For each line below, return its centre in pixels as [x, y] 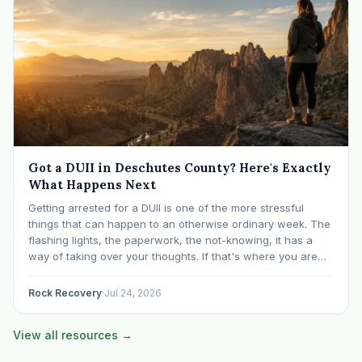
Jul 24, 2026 [133, 293]
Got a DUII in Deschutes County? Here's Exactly [180, 167]
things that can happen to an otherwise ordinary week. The [179, 223]
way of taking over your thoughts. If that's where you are [173, 256]
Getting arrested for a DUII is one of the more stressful [166, 207]
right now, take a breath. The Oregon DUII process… [160, 272]
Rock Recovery [65, 293]
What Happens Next [92, 184]
